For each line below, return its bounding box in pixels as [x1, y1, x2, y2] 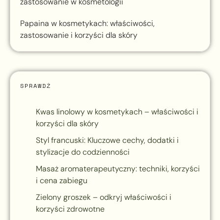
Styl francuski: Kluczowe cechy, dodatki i [36, 135, 179, 146]
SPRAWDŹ [20, 82, 51, 90]
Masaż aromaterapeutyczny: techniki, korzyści [36, 164, 200, 174]
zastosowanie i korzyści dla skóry [20, 30, 137, 41]
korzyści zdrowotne [36, 204, 105, 215]
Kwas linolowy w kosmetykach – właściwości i [36, 107, 198, 117]
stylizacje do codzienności [36, 147, 130, 158]
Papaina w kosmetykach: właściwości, [20, 18, 155, 29]
